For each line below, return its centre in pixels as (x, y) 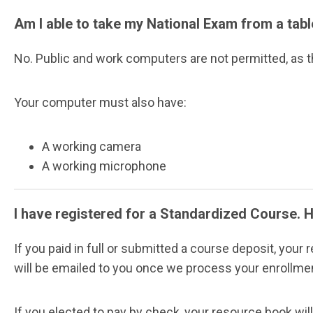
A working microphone (104, 166)
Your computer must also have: (100, 103)
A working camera (92, 147)
